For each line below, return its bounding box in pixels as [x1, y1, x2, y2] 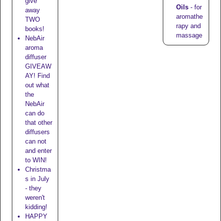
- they [25, 184, 41, 192]
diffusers [25, 128, 50, 136]
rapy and [176, 22, 201, 30]
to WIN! [25, 156, 47, 164]
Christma [25, 166, 51, 174]
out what [25, 81, 49, 89]
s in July [25, 175, 49, 183]
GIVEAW [25, 63, 51, 71]
